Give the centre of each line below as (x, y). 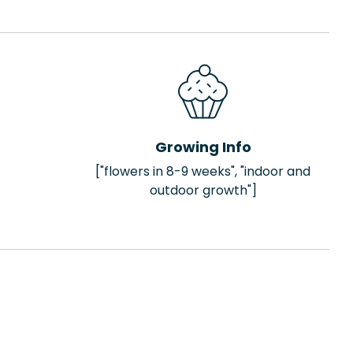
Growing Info (203, 147)
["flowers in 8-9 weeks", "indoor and (203, 171)
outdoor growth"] (203, 190)
